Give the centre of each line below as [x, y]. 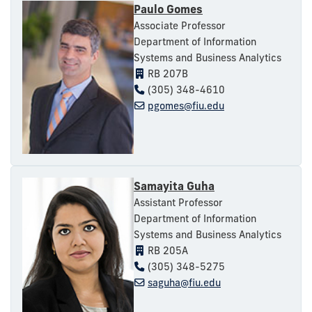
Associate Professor [180, 25]
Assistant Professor [178, 202]
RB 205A [166, 250]
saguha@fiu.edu [184, 282]
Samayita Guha [174, 186]
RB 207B [166, 73]
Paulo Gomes [168, 9]
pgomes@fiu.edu [186, 106]
